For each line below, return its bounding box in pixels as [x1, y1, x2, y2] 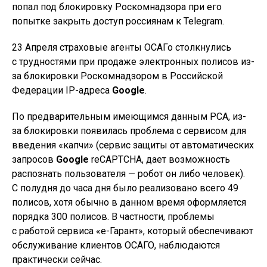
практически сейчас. [12, 254, 102, 266]
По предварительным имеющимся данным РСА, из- [12, 111, 246, 123]
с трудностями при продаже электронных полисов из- [12, 56, 254, 68]
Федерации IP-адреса [12, 85, 112, 97]
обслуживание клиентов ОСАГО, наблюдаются [12, 240, 220, 252]
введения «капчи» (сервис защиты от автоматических [12, 139, 254, 151]
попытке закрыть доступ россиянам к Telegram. [12, 15, 224, 27]
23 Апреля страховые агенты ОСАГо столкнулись [12, 42, 231, 54]
